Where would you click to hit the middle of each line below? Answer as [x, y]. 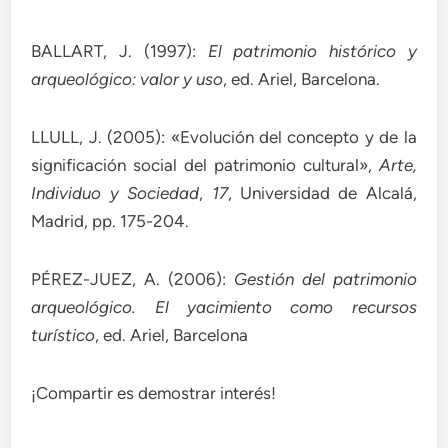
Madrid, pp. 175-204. [110, 220]
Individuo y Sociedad [115, 192]
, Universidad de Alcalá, [322, 192]
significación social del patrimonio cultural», [205, 164]
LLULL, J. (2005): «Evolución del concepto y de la [224, 136]
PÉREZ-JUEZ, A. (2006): [132, 278]
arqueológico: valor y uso [127, 78]
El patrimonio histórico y [306, 50]
